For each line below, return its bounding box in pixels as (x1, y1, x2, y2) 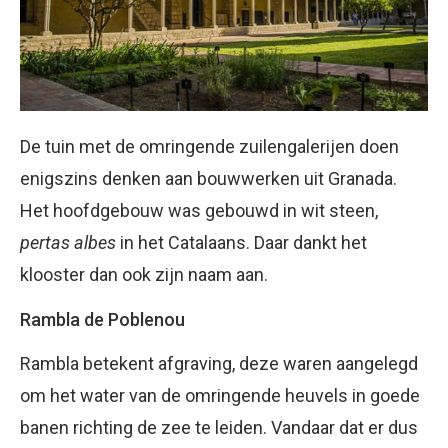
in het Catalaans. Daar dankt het (120, 231, 367, 253)
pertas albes (20, 231, 120, 253)
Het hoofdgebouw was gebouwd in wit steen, (20, 199, 378, 221)
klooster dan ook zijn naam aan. (20, 263, 268, 285)
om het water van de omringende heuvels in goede (20, 384, 420, 406)
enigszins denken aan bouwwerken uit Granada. (20, 167, 397, 189)
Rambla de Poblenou (20, 308, 185, 330)
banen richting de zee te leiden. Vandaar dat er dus (20, 416, 418, 438)
